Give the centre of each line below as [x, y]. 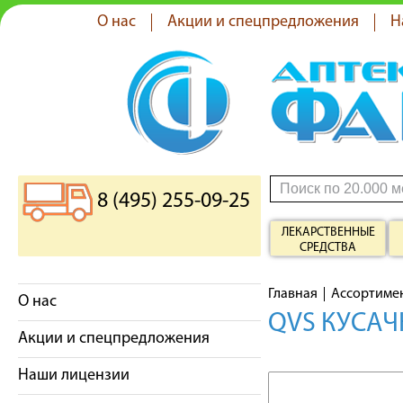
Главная [293, 294]
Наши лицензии [74, 376]
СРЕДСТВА [328, 248]
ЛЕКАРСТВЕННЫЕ [328, 233]
